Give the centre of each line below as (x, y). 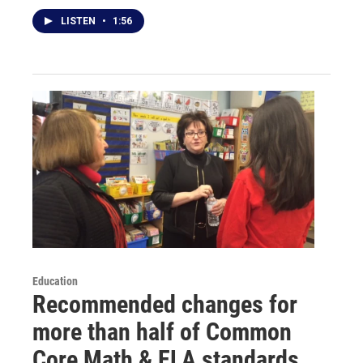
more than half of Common (162, 331)
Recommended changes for (165, 304)
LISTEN (79, 21)
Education (55, 281)
